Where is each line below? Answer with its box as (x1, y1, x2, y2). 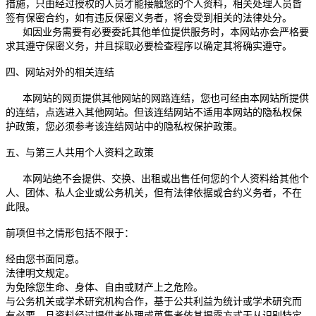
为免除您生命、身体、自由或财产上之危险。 (6, 282, 203, 293)
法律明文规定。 (6, 268, 75, 279)
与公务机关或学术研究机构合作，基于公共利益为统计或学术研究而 (6, 296, 302, 308)
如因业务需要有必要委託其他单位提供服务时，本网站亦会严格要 (6, 27, 309, 38)
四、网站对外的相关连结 (6, 67, 114, 78)
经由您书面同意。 (6, 254, 85, 265)
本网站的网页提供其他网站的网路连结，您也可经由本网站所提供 (6, 93, 309, 104)
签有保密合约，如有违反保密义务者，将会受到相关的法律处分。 (6, 13, 292, 24)
